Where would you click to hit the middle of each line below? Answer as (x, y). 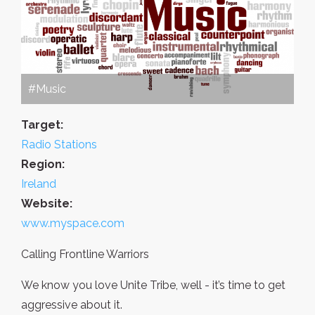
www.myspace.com (73, 224)
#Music (47, 89)
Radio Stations (59, 145)
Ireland (39, 184)
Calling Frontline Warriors (85, 255)
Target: (42, 125)
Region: (43, 165)
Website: (47, 204)
